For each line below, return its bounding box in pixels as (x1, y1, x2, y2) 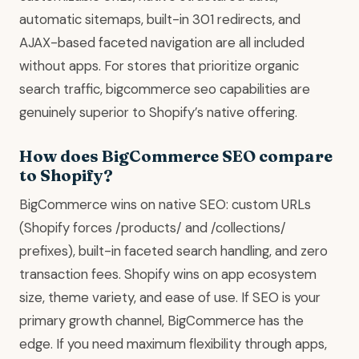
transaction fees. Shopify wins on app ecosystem (19, 264, 317, 283)
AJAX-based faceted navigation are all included (19, 33, 305, 51)
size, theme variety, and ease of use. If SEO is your (19, 288, 321, 306)
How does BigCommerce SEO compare (19, 145, 333, 166)
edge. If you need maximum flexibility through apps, (19, 334, 327, 353)
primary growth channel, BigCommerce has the (19, 311, 304, 329)
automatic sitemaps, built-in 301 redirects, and (19, 10, 301, 28)
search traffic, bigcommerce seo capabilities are (19, 79, 310, 98)
